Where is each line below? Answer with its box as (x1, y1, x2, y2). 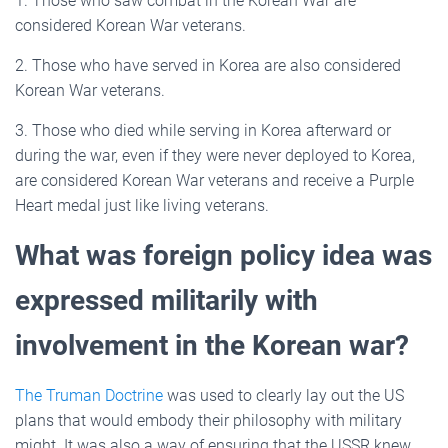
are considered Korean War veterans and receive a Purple (15, 170, 414, 190)
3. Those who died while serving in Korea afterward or (15, 120, 391, 140)
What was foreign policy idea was (15, 238, 432, 272)
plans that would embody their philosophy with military (15, 410, 402, 430)
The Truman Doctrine (15, 385, 163, 405)
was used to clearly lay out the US (163, 385, 404, 405)
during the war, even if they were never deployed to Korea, (15, 145, 415, 165)
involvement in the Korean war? (15, 328, 409, 362)
